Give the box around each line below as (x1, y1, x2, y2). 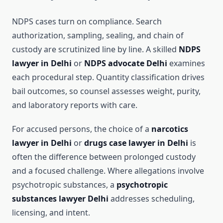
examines (167, 58, 205, 69)
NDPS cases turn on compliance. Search (12, 16, 162, 27)
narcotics (151, 123, 188, 135)
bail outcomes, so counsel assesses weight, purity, (12, 86, 201, 97)
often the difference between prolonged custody (12, 151, 196, 163)
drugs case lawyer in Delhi (84, 137, 188, 149)
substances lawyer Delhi (12, 193, 109, 205)
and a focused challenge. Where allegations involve (12, 165, 204, 177)
